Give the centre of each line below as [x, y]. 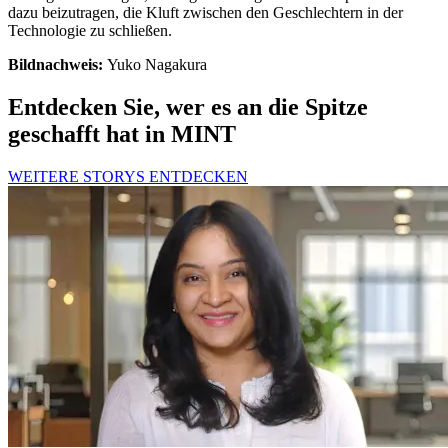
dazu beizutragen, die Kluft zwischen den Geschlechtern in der [205, 13]
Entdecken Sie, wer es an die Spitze [188, 107]
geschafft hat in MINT [122, 134]
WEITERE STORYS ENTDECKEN [128, 177]
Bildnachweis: [55, 65]
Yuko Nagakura [155, 65]
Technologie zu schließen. [90, 31]
